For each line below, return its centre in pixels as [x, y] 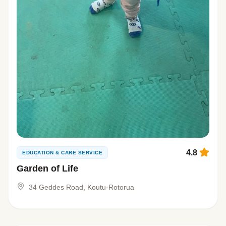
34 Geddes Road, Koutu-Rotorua [81, 187]
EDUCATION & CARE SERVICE [62, 153]
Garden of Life [47, 168]
